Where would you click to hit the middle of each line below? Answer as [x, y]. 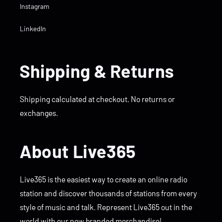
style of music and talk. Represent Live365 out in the [106, 207]
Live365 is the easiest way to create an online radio [104, 179]
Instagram [35, 6]
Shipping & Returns [97, 71]
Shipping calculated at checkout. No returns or [97, 99]
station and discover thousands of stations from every [109, 193]
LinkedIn [33, 28]
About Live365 [78, 151]
